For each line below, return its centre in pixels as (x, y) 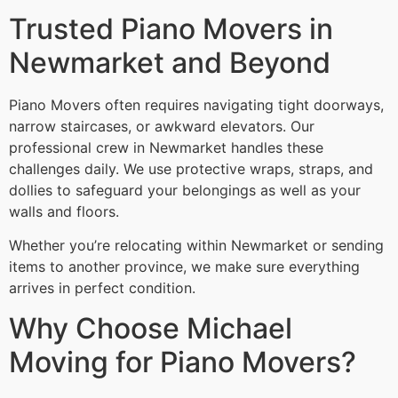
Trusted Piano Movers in (171, 28)
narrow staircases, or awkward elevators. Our (162, 126)
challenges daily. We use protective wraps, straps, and (191, 168)
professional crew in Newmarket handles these (166, 147)
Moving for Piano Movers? (183, 362)
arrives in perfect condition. (102, 288)
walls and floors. (64, 211)
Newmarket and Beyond (170, 62)
